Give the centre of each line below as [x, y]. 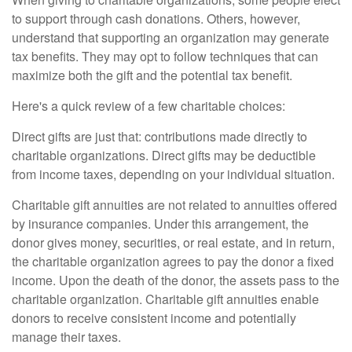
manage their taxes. [66, 337]
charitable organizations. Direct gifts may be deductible [164, 155]
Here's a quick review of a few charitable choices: [148, 106]
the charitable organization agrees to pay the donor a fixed [173, 261]
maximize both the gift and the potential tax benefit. [152, 75]
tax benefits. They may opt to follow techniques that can [165, 56]
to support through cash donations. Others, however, [156, 18]
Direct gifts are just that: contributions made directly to [159, 136]
